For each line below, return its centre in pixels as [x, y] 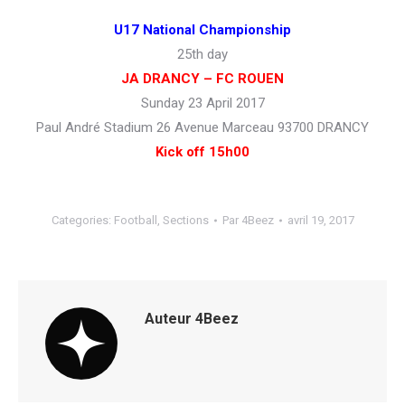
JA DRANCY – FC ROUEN [202, 79]
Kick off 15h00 [202, 152]
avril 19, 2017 [320, 221]
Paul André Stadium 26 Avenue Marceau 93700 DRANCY [202, 128]
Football [135, 221]
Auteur [168, 319]
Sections [185, 221]
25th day [202, 55]
